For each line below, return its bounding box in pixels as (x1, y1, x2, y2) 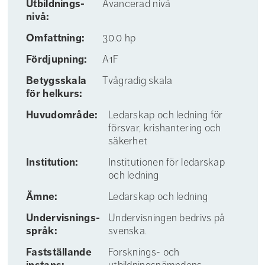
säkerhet (108, 134, 148, 147)
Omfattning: (26, 31, 85, 44)
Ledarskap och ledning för (108, 108, 223, 121)
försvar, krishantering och (108, 121, 221, 134)
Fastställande (26, 245, 92, 258)
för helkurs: (26, 87, 83, 100)
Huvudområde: (26, 108, 98, 121)
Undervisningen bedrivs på (108, 211, 225, 224)
